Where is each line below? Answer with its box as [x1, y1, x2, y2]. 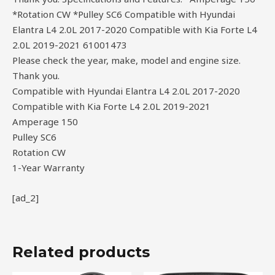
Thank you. [12, 69, 60, 82]
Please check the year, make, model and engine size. [12, 54, 241, 67]
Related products [12, 243, 150, 261]
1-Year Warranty [12, 161, 85, 174]
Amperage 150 [12, 115, 78, 128]
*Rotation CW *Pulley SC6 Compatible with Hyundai [12, 8, 235, 21]
